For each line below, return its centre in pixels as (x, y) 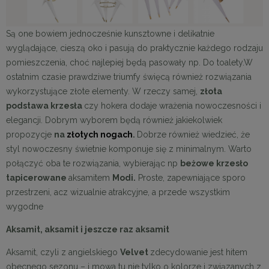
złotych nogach (100, 134)
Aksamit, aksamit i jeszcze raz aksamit (88, 229)
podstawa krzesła (45, 105)
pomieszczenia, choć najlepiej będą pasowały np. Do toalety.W (129, 62)
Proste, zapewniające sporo (191, 177)
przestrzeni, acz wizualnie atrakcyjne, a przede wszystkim (118, 192)
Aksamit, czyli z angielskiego (63, 252)
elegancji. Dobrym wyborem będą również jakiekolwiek (114, 120)
